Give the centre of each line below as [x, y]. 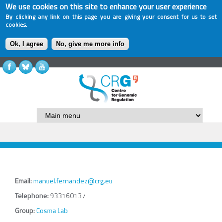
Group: [26, 211]
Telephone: [32, 196]
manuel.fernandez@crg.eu [73, 181]
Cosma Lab [52, 211]
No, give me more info [90, 44]
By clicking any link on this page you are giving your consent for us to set [111, 17]
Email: [24, 181]
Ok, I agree [27, 44]
